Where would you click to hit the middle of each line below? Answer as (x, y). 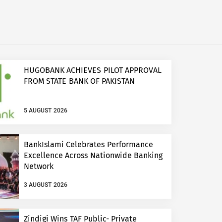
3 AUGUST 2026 (46, 185)
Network (39, 166)
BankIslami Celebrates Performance (88, 145)
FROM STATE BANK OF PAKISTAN (79, 81)
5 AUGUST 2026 (46, 111)
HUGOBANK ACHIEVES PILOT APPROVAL (93, 70)
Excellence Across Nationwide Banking (93, 156)
